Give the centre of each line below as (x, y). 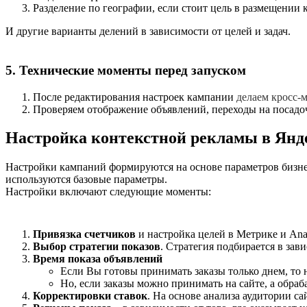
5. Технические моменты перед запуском (126, 70)
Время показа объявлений (98, 259)
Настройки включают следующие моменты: (108, 192)
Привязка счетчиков (84, 234)
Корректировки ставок (90, 296)
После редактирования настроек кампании (135, 97)
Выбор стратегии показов (97, 247)
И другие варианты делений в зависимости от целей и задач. (148, 32)
